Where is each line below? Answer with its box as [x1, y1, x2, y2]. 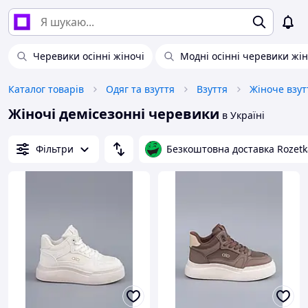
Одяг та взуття [106, 82, 175, 96]
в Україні [219, 109, 265, 122]
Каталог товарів [8, 82, 84, 96]
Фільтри [36, 142, 74, 155]
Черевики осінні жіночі [33, 49, 144, 63]
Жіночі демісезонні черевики [8, 104, 219, 123]
